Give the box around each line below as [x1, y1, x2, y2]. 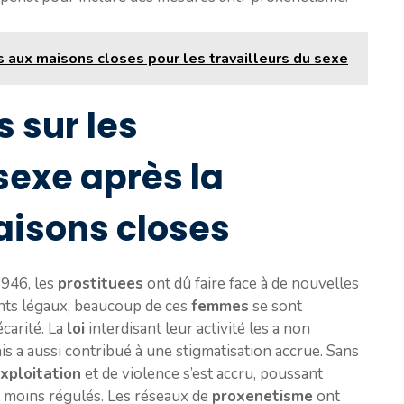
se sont [249, 295, 302, 317]
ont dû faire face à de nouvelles [143, 272, 359, 294]
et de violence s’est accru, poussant [81, 363, 323, 384]
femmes [191, 295, 249, 317]
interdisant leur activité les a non [85, 317, 310, 339]
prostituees [58, 272, 143, 294]
